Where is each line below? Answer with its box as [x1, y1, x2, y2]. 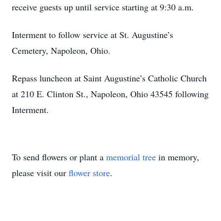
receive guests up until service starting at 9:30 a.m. [12, 1, 194, 13]
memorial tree [106, 151, 156, 163]
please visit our [12, 167, 69, 179]
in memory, [156, 151, 199, 163]
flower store [69, 167, 110, 179]
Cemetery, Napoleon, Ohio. [12, 44, 110, 56]
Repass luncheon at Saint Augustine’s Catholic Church [12, 72, 207, 84]
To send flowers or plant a [12, 151, 106, 163]
